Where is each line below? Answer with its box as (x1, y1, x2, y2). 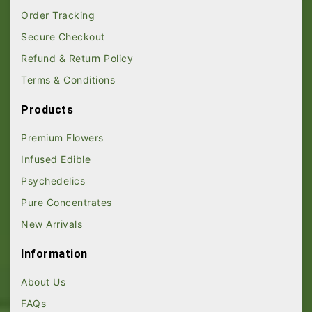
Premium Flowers (21, 132, 104, 143)
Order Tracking (21, 9, 95, 21)
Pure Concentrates (21, 196, 112, 208)
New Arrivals (21, 218, 82, 230)
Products (21, 103, 73, 116)
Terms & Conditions (21, 74, 115, 86)
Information (21, 247, 88, 260)
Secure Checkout (21, 31, 105, 42)
